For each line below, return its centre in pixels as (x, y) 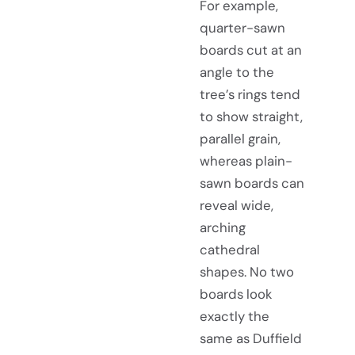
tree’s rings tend (250, 94)
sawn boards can (252, 183)
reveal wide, (237, 205)
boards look (236, 294)
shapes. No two (247, 271)
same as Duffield (251, 338)
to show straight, (251, 116)
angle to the (237, 72)
